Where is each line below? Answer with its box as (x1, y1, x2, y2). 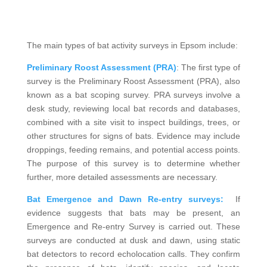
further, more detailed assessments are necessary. (26, 172, 218, 182)
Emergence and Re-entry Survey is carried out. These (26, 221, 241, 231)
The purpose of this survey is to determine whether (26, 158, 241, 168)
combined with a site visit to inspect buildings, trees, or (26, 117, 241, 127)
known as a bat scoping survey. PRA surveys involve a (26, 89, 241, 100)
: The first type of (176, 62, 241, 72)
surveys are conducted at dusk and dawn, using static (26, 235, 241, 245)
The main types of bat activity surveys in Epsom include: (26, 40, 238, 50)
